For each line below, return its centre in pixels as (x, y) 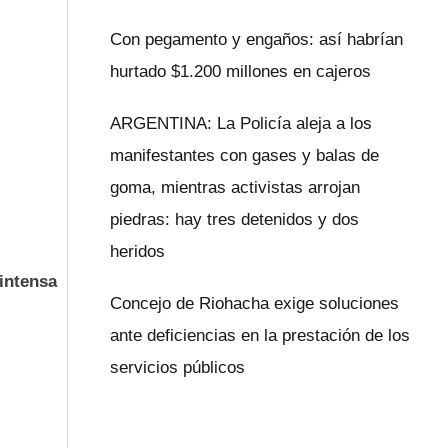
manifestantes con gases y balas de (245, 156)
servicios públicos (178, 368)
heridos (138, 252)
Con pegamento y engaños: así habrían (257, 40)
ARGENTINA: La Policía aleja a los (241, 124)
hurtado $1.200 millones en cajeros (241, 72)
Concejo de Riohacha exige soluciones (255, 304)
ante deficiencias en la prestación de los (260, 336)
